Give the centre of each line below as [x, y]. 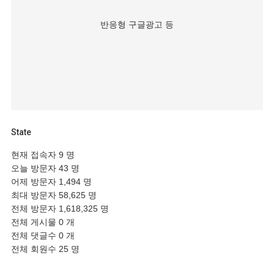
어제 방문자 [35, 181]
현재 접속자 [35, 154]
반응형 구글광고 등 [137, 24]
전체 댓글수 [35, 235]
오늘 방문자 [35, 168]
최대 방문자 [35, 195]
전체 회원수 [35, 249]
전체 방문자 [35, 208]
